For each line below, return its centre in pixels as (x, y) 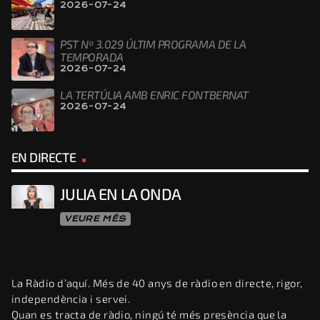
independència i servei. (71, 298)
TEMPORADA (92, 56)
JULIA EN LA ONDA (121, 194)
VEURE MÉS (95, 218)
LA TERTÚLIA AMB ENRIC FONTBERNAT (154, 95)
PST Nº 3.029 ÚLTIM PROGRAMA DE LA (153, 44)
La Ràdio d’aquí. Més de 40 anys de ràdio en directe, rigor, (157, 282)
